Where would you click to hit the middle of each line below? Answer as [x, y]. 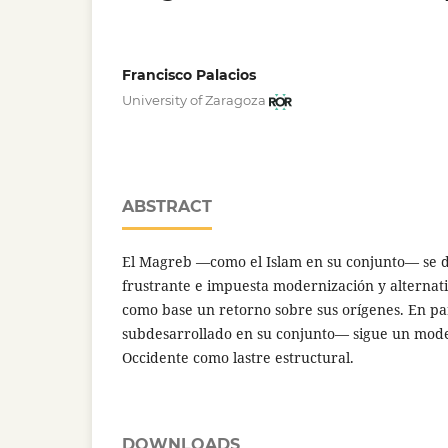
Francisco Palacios [189, 74]
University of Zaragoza [194, 100]
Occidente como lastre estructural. [238, 358]
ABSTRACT [167, 207]
